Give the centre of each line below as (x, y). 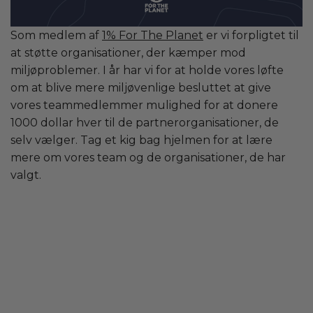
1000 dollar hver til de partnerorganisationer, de (145, 123)
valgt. (26, 175)
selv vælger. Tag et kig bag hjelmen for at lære (141, 140)
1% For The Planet (153, 36)
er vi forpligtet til (251, 36)
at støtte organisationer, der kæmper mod (128, 53)
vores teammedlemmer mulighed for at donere (144, 105)
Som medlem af (56, 36)
